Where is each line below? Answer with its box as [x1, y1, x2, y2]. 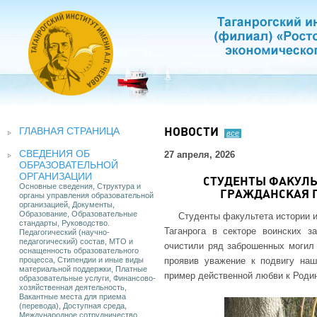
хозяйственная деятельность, [19, 283, 127, 292]
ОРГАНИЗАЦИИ [19, 171, 92, 182]
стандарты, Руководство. [19, 219, 110, 227]
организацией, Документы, [19, 200, 115, 209]
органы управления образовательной [19, 191, 154, 200]
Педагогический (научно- [19, 228, 110, 236]
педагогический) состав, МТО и [19, 237, 133, 246]
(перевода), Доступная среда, [19, 301, 127, 310]
